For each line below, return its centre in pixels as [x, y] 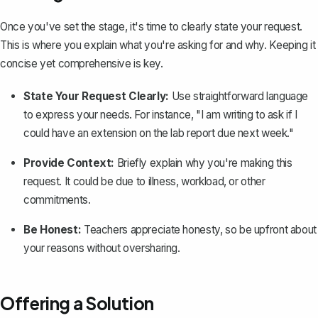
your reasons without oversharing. [102, 248]
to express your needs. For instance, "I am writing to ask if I [160, 114]
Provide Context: [69, 163]
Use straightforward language [238, 96]
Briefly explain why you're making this [203, 163]
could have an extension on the [97, 133]
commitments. [57, 199]
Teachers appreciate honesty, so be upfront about [199, 229]
